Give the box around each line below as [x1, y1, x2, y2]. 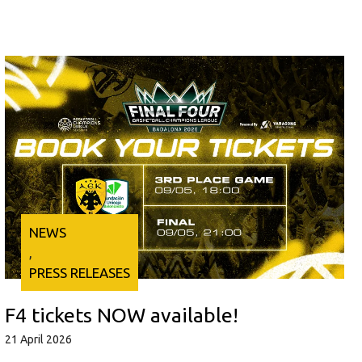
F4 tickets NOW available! [4, 304, 238, 327]
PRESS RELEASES [28, 265, 130, 281]
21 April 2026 [4, 333, 72, 347]
